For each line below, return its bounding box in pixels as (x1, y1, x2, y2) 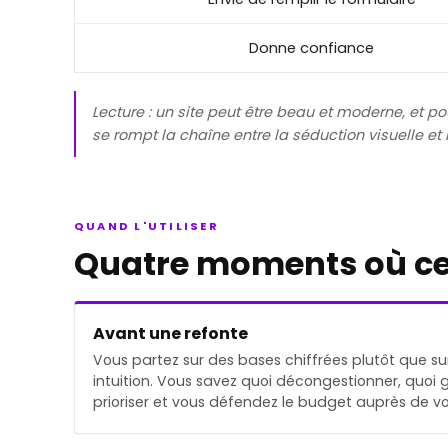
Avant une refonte (93, 321, 248, 345)
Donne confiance (249, 37, 374, 58)
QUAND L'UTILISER (74, 217, 219, 234)
